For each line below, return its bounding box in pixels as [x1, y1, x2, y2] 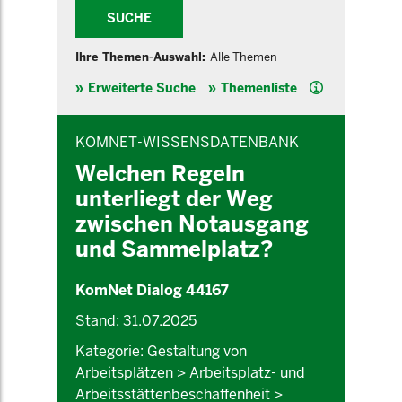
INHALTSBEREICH [57, 113, 141, 126]
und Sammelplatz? [75, 235, 273, 263]
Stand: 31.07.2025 [75, 311, 197, 330]
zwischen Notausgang [75, 210, 309, 238]
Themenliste [221, 80, 297, 96]
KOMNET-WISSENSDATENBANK [75, 133, 299, 152]
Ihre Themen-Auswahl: [75, 49, 205, 65]
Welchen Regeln [75, 160, 245, 188]
